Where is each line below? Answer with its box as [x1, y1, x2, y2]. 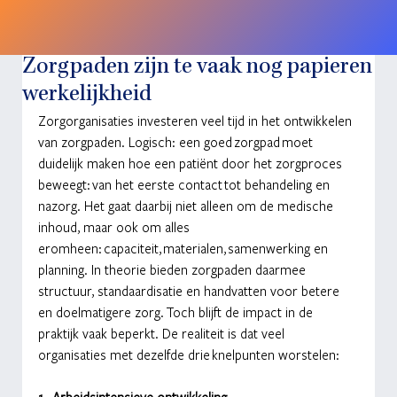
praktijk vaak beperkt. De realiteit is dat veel [37, 323, 288, 342]
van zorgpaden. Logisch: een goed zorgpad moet [37, 132, 316, 151]
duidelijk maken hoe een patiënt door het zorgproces [37, 153, 346, 172]
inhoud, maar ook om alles [37, 217, 193, 236]
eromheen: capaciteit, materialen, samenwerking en [37, 238, 331, 257]
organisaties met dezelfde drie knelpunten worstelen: [37, 345, 339, 363]
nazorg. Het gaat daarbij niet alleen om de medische [37, 196, 337, 214]
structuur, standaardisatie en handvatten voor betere [37, 281, 343, 300]
